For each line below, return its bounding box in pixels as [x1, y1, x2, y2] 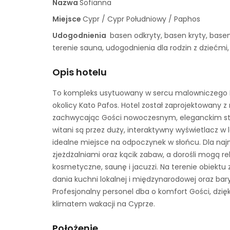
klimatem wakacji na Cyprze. [52, 199, 155, 209]
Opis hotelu [52, 66, 107, 79]
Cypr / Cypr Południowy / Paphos [83, 14, 200, 24]
